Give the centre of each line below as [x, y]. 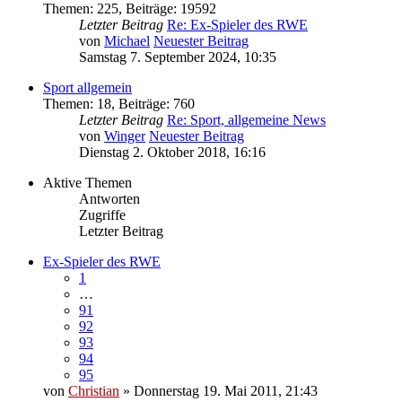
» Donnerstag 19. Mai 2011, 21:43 [218, 390]
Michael [127, 40]
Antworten [109, 198]
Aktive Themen [87, 182]
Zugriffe [102, 214]
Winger [125, 135]
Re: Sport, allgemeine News [246, 119]
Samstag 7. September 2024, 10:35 [178, 57]
